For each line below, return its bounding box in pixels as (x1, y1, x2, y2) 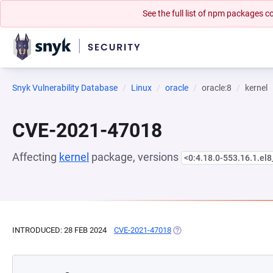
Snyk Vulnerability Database (12, 83, 118, 93)
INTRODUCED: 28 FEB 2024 (12, 225, 107, 235)
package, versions (89, 151, 181, 163)
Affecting (12, 151, 59, 163)
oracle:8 (202, 83, 232, 93)
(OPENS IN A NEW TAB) (171, 225, 255, 235)
